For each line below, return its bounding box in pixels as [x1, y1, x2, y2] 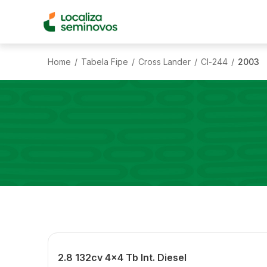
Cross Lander [138, 56, 191, 67]
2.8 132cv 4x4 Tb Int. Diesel [58, 252, 187, 263]
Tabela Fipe [81, 56, 128, 67]
